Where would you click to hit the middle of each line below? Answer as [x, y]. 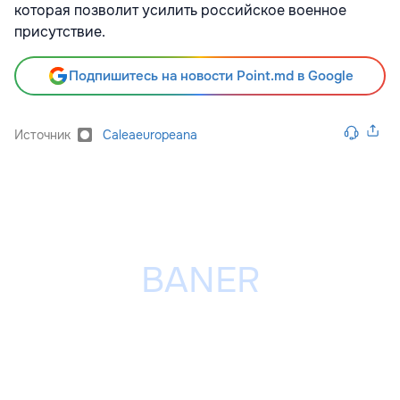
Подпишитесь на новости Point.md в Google [211, 76]
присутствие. [60, 32]
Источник [42, 135]
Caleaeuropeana [150, 135]
